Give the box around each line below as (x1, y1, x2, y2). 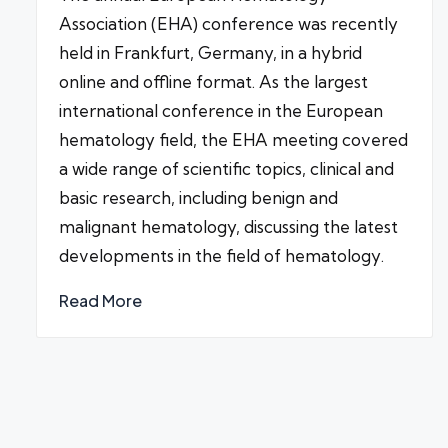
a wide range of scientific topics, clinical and (58, 158, 394, 180)
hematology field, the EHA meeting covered (58, 129, 408, 151)
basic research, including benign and (58, 187, 338, 209)
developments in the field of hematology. (58, 245, 384, 267)
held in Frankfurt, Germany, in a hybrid (58, 42, 362, 64)
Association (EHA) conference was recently (58, 13, 398, 35)
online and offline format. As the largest (58, 71, 368, 93)
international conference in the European (58, 100, 383, 122)
